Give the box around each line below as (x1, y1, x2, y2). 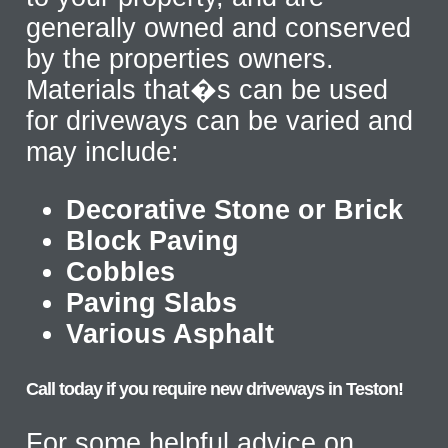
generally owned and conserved (26, 12, 412, 43)
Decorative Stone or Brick (66, 194, 404, 225)
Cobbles (66, 256, 176, 287)
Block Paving (66, 225, 240, 256)
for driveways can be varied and (26, 105, 414, 136)
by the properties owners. (26, 43, 335, 74)
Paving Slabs (66, 287, 238, 318)
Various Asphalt (66, 318, 275, 349)
